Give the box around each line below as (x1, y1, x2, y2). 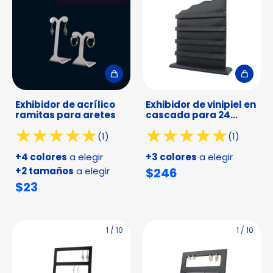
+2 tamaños (15, 165, 74, 177)
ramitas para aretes (15, 108, 116, 121)
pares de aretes (146, 119, 224, 132)
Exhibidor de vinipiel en (146, 98, 256, 111)
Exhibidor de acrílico (15, 98, 115, 111)
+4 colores (15, 151, 67, 163)
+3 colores (146, 151, 197, 163)
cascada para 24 (146, 108, 230, 121)
